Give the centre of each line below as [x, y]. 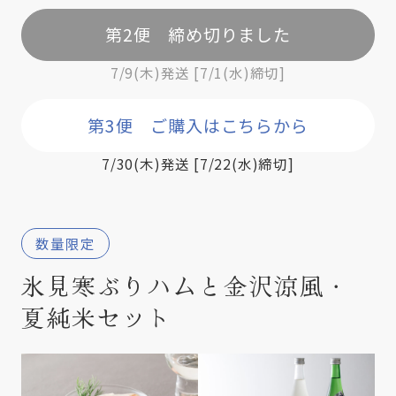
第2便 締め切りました [198, 35]
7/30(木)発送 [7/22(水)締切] [198, 163]
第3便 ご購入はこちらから [198, 125]
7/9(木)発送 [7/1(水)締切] [198, 73]
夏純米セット [97, 317]
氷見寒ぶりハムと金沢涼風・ [186, 285]
